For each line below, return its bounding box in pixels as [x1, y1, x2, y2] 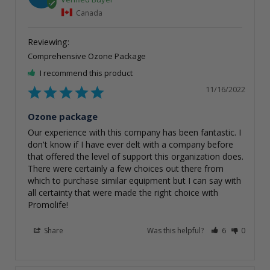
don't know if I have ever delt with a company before [28, 139, 233, 151]
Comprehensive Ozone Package [28, 51, 146, 62]
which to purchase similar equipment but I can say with [28, 175, 241, 187]
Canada [76, 7, 102, 18]
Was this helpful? [147, 225, 206, 236]
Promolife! [28, 199, 68, 211]
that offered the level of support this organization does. [28, 151, 243, 163]
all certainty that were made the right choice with [28, 187, 218, 199]
